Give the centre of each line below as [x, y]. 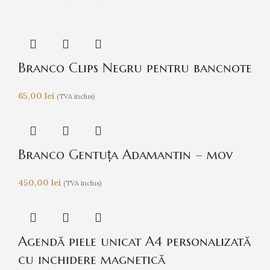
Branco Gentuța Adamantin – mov [125, 154]
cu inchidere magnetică [92, 259]
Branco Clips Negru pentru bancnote [135, 67]
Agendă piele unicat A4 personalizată [134, 241]
